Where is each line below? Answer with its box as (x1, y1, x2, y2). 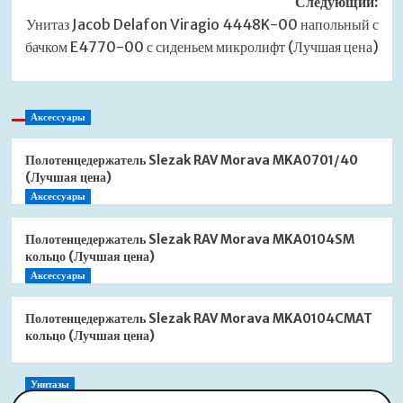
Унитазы (30, 378, 69, 391)
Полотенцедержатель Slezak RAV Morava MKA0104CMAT (24, 310, 372, 327)
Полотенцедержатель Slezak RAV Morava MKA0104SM (24, 231, 354, 248)
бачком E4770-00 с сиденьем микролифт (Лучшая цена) (24, 38, 379, 57)
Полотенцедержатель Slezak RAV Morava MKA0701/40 (24, 152, 358, 169)
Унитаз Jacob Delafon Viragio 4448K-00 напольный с (25, 15, 379, 34)
